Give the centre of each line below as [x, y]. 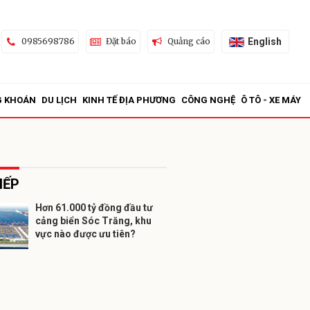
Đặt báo [121, 41]
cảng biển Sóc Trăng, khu [93, 221]
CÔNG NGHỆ [208, 100]
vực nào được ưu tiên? [85, 234]
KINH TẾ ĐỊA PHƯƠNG [129, 100]
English [264, 41]
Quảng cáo [189, 41]
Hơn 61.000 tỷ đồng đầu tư [94, 208]
